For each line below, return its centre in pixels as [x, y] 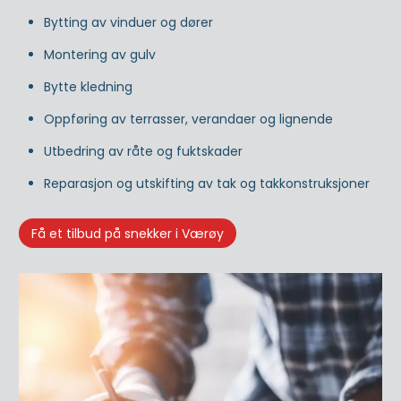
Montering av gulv [100, 54]
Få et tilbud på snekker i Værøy [128, 233]
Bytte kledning [88, 86]
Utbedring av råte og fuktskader [143, 151]
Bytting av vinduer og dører [128, 22]
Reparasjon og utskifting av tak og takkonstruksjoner [207, 183]
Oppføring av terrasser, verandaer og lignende [188, 119]
